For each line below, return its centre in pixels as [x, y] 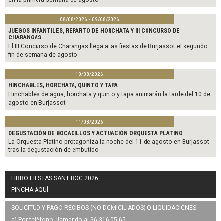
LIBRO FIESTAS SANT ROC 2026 [55, 178]
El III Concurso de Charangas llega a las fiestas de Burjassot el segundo [108, 46]
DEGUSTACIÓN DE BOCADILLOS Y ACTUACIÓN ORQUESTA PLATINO [96, 133]
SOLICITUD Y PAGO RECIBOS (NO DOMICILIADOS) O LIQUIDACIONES [104, 208]
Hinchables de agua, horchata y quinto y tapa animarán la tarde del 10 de [110, 94]
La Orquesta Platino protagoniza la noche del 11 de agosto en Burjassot [109, 142]
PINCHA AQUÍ [30, 190]
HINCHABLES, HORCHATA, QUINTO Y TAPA [63, 86]
